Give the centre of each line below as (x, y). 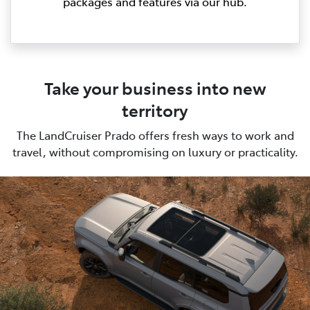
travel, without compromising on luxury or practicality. (155, 152)
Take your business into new (155, 88)
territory (155, 110)
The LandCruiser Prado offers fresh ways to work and (155, 135)
